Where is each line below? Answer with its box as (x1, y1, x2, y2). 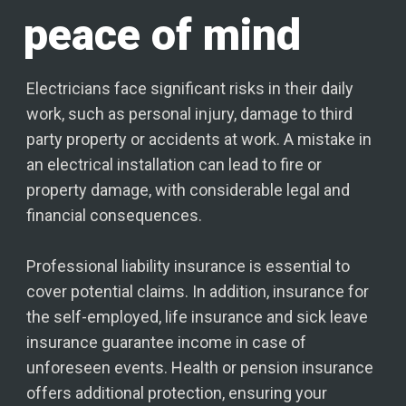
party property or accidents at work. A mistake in (26, 130, 372, 150)
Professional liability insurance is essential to (26, 256, 351, 276)
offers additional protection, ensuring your (26, 383, 328, 403)
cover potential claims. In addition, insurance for (26, 282, 370, 302)
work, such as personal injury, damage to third (26, 104, 353, 124)
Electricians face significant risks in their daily (26, 79, 354, 99)
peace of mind (24, 9, 301, 62)
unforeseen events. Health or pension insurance (26, 358, 374, 378)
